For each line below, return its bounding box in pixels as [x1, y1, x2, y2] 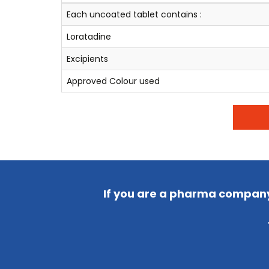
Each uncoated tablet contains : [67, 8, 202, 20]
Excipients [67, 52, 108, 65]
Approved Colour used [67, 74, 160, 87]
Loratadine [67, 30, 111, 43]
